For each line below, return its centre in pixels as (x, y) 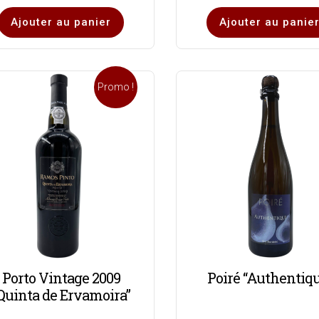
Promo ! (116, 87)
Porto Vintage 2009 (61, 278)
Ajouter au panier (61, 22)
